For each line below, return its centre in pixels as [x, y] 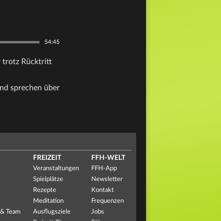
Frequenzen [107, 201]
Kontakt [102, 190]
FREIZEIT [47, 158]
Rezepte [45, 190]
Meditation [49, 201]
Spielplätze [48, 179]
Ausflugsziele [52, 212]
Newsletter [107, 179]
